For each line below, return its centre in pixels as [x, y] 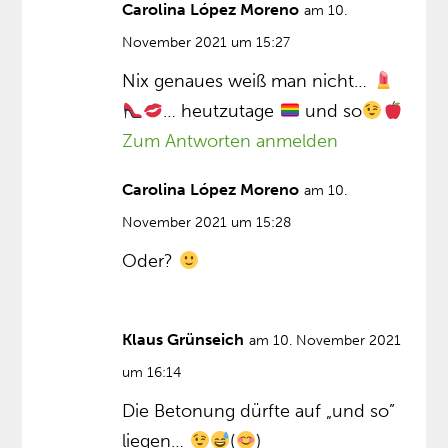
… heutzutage [221, 110]
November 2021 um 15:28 [207, 222]
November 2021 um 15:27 [206, 42]
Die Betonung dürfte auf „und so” [259, 410]
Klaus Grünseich [183, 339]
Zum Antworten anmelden [230, 140]
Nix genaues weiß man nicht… [247, 80]
